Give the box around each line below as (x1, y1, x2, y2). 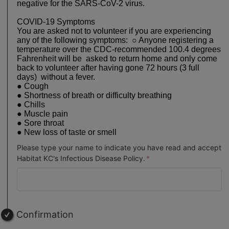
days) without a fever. (17, 73, 99, 82)
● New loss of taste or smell (17, 128, 119, 137)
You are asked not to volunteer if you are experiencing (17, 27, 211, 36)
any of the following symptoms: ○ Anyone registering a (17, 36, 214, 45)
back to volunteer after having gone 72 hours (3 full (17, 63, 199, 73)
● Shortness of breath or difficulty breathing (17, 91, 176, 100)
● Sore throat (17, 119, 68, 128)
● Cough (17, 82, 53, 91)
